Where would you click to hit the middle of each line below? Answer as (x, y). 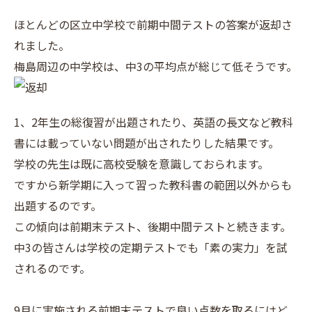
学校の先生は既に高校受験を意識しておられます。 (141, 164)
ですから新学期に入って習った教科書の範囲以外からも (153, 185)
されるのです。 (52, 268)
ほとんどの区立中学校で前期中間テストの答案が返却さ (153, 24)
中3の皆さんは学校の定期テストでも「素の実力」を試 (151, 247)
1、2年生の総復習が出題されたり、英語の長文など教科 (154, 122)
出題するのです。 (58, 205)
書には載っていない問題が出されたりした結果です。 (147, 143)
